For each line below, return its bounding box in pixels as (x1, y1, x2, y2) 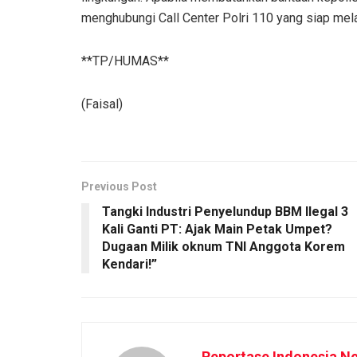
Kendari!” (102, 256, 157, 272)
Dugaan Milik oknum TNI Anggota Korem (102, 238, 345, 254)
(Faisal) (81, 96, 123, 112)
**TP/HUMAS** (81, 53, 169, 69)
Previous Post (81, 179, 157, 193)
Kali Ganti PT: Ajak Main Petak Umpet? (102, 221, 332, 237)
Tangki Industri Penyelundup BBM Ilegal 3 (102, 203, 348, 219)
